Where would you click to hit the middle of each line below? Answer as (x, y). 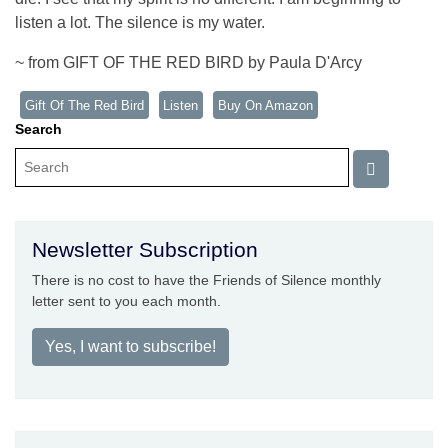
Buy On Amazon (265, 105)
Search (38, 129)
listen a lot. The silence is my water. (140, 22)
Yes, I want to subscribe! (130, 347)
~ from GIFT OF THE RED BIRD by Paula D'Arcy (188, 62)
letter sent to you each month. (126, 301)
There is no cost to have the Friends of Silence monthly (206, 280)
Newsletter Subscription (145, 250)
